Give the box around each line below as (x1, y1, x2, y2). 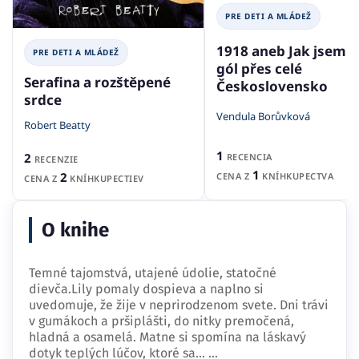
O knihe (42, 219, 109, 242)
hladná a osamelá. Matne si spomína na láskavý (29, 329, 306, 345)
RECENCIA (224, 151, 272, 163)
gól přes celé (216, 59, 302, 79)
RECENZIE (31, 152, 79, 165)
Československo (216, 77, 328, 96)
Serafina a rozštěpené (24, 72, 171, 91)
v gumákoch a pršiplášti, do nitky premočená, (29, 313, 294, 329)
